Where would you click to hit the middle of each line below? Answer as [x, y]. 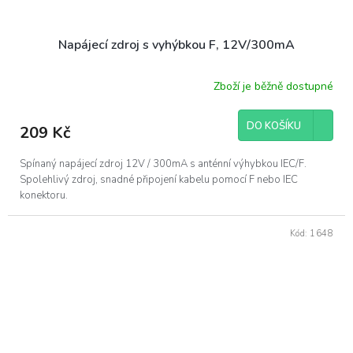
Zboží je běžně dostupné [273, 87]
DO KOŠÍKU [274, 126]
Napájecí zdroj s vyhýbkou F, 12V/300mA [176, 45]
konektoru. [44, 195]
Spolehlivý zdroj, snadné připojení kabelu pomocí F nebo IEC [159, 179]
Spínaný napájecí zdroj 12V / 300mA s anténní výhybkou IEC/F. [163, 163]
